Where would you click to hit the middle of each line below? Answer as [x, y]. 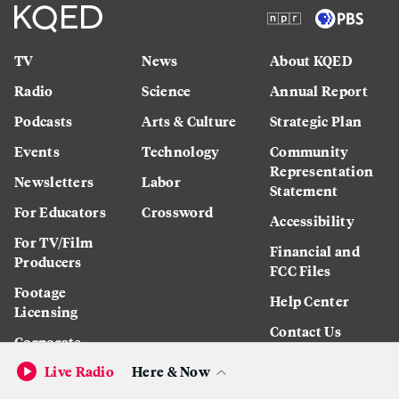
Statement [304, 190]
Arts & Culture [189, 120]
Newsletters [54, 181]
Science [167, 90]
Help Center [309, 300]
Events [37, 151]
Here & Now [171, 371]
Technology [181, 151]
